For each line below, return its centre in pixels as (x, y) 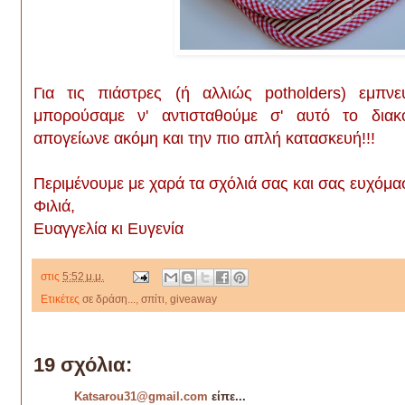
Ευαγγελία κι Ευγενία (108, 229)
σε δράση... (109, 299)
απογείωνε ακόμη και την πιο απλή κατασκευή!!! (207, 139)
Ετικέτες (61, 299)
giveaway (193, 299)
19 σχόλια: (83, 365)
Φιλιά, (57, 207)
